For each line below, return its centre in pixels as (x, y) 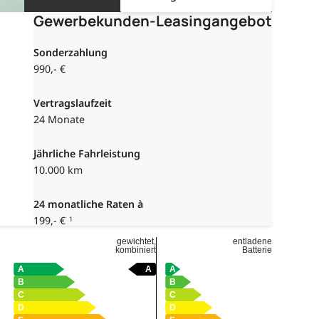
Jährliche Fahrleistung (87, 153)
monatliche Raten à (94, 204)
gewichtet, (137, 242)
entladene (253, 242)
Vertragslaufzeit (73, 103)
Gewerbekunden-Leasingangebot (153, 20)
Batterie (257, 250)
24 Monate (59, 119)
